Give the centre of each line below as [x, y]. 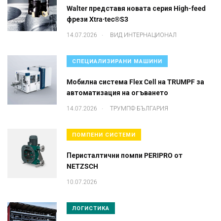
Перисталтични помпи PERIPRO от [125, 156]
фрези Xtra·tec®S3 [97, 19]
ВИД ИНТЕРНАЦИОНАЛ [143, 35]
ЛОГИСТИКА [91, 208]
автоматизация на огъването [117, 93]
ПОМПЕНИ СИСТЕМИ [104, 135]
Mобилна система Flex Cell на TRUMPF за [135, 82]
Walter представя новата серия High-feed [136, 9]
